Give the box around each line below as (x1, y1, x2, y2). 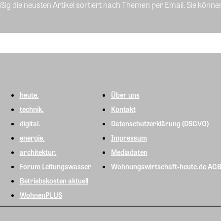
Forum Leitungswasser (19, 161, 91, 171)
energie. (19, 132, 45, 143)
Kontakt (110, 104, 136, 114)
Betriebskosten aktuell (19, 175, 88, 185)
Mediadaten (110, 147, 147, 157)
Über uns (110, 89, 140, 100)
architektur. (19, 147, 57, 157)
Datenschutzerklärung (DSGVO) (110, 118, 209, 128)
